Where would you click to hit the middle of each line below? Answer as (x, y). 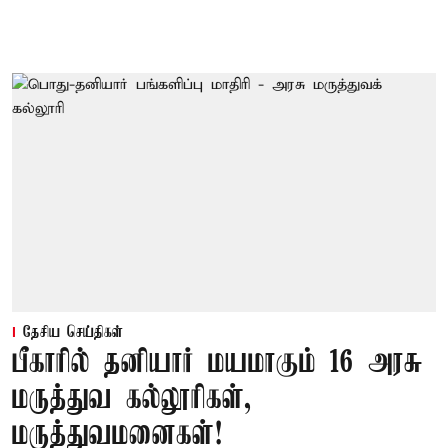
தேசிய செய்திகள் (73, 332)
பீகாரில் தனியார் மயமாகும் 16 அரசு (217, 363)
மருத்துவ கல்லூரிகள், (131, 399)
